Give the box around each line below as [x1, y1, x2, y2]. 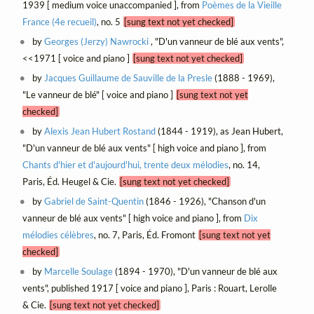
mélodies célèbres [22, 229, 94, 241]
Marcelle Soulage [44, 266, 114, 278]
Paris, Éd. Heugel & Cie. [22, 176, 119, 188]
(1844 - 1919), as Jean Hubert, [156, 125, 284, 137]
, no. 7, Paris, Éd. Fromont [93, 229, 198, 241]
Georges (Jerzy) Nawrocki [44, 36, 149, 48]
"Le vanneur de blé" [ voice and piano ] [22, 89, 176, 101]
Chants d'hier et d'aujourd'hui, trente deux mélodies [22, 159, 228, 171]
